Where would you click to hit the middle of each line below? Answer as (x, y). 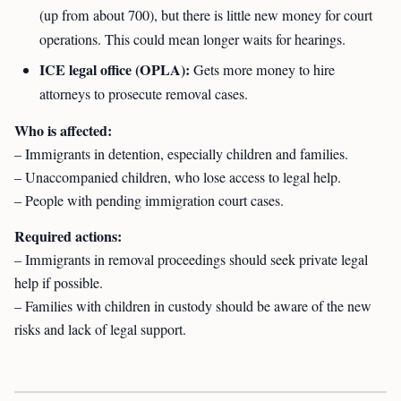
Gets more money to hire (262, 70)
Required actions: (68, 236)
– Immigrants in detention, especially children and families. (181, 154)
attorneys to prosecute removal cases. (144, 94)
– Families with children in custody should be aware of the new (193, 306)
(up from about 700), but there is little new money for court (206, 15)
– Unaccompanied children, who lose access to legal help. (178, 177)
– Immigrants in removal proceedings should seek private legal (191, 260)
